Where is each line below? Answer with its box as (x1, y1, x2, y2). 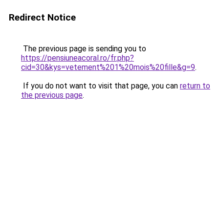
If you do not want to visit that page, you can (21, 81, 180, 90)
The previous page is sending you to (21, 44, 146, 53)
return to (180, 81, 210, 90)
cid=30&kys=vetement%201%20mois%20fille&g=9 (21, 63, 195, 72)
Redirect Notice (9, 12, 76, 23)
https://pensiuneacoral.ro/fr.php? (21, 53, 134, 63)
